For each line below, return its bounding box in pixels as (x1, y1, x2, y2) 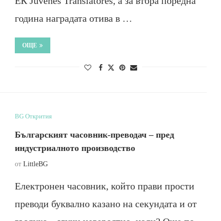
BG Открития (14, 112, 52, 120)
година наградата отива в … (14, 13, 132, 24)
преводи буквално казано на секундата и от (14, 198, 197, 209)
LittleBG (23, 160, 48, 168)
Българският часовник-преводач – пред (14, 130, 174, 140)
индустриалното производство (14, 143, 135, 153)
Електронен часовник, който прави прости (14, 181, 194, 191)
